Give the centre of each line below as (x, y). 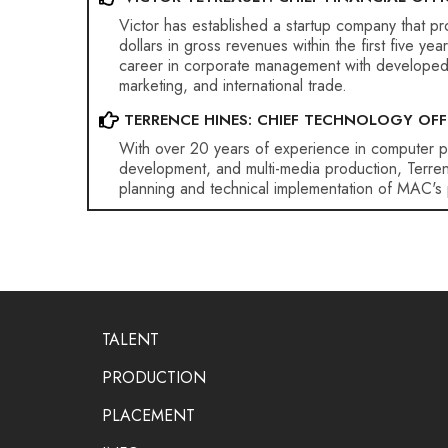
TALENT (130, 339)
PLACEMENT (148, 415)
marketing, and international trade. (235, 85)
